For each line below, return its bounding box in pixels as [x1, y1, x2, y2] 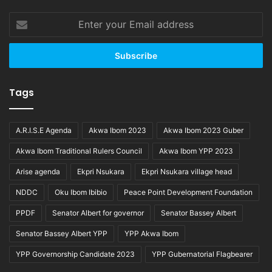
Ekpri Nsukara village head [141, 166, 232, 176]
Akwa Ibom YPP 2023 [159, 146, 233, 155]
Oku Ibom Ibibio [55, 187, 107, 197]
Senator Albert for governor [52, 208, 144, 217]
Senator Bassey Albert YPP [16, 228, 107, 238]
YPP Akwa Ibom [124, 228, 178, 238]
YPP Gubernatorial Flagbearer [152, 249, 253, 259]
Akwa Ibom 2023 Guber [163, 125, 243, 135]
